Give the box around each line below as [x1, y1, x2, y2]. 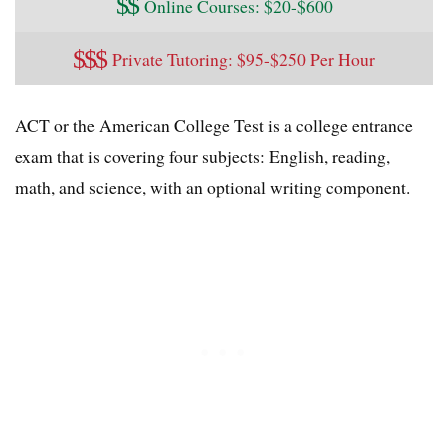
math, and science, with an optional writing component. [15, 175, 410, 200]
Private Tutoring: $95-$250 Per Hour [112, 47, 375, 72]
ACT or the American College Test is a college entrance [15, 113, 413, 138]
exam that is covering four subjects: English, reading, [15, 144, 390, 169]
